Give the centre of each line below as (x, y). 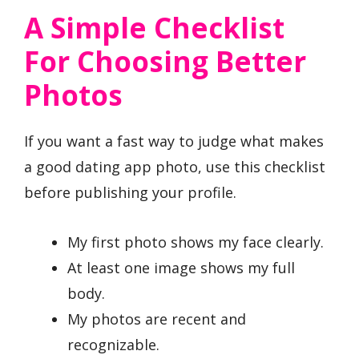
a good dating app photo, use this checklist (175, 166)
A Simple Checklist (154, 27)
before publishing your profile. (130, 192)
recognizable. (113, 345)
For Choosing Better (165, 61)
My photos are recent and (157, 319)
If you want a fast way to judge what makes (174, 141)
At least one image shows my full (181, 268)
